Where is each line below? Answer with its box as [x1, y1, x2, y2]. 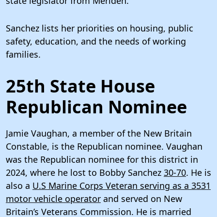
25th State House [6, 74, 155, 98]
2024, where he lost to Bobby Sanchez [6, 166, 164, 178]
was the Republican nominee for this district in [6, 153, 198, 165]
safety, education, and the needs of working [6, 35, 186, 47]
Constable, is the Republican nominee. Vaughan [6, 140, 202, 152]
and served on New [101, 192, 182, 204]
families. [6, 48, 41, 60]
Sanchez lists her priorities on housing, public [6, 22, 193, 34]
